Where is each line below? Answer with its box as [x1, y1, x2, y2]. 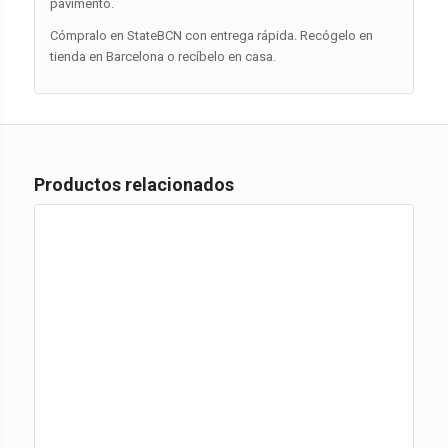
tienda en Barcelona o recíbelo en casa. [49, 49, 276, 65]
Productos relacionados [33, 174, 234, 196]
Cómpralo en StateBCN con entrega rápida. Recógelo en [49, 28, 373, 44]
